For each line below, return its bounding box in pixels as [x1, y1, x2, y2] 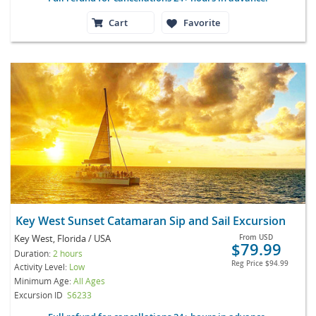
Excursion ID [14, 288, 63, 300]
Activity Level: [14, 260, 69, 272]
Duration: [14, 247, 53, 259]
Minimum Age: [14, 274, 73, 286]
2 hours [53, 247, 83, 259]
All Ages [73, 274, 105, 286]
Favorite [183, 16, 220, 29]
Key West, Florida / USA [14, 231, 111, 245]
